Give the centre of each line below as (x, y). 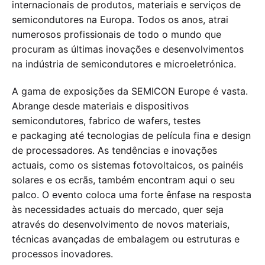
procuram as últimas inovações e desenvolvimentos (128, 49)
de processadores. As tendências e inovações (114, 151)
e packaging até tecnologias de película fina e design (131, 136)
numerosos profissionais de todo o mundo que (117, 34)
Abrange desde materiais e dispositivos (100, 106)
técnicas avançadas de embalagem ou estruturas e (126, 239)
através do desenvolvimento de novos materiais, (121, 224)
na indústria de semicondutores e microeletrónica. (124, 64)
